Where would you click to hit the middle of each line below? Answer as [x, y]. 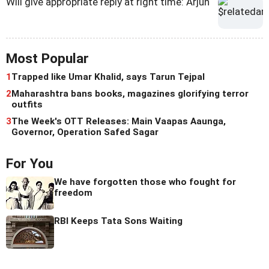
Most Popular [47, 58]
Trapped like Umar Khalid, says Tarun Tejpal [108, 77]
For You [29, 163]
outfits [27, 104]
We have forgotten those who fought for [145, 182]
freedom [73, 192]
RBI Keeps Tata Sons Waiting [118, 221]
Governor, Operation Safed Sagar [85, 132]
